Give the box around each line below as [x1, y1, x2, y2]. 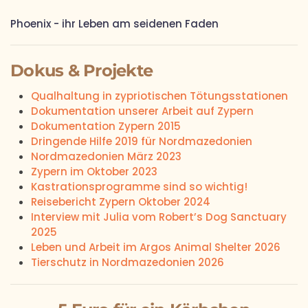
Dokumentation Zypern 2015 [31, 119, 181, 133]
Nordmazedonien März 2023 [31, 149, 181, 164]
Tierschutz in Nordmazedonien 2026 [31, 255, 224, 269]
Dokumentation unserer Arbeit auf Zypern [31, 104, 254, 118]
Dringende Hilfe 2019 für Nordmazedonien [31, 134, 252, 148]
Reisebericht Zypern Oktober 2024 [31, 195, 210, 209]
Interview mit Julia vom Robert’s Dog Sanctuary [31, 210, 287, 224]
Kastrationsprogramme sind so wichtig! [31, 179, 247, 194]
